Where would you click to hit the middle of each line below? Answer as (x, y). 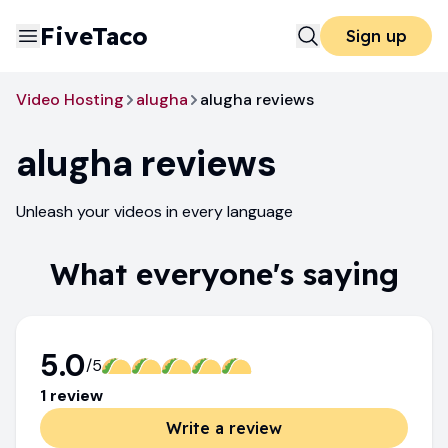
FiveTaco (94, 36)
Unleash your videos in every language (154, 211)
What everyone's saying (224, 274)
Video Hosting (70, 99)
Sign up (376, 36)
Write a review (224, 428)
